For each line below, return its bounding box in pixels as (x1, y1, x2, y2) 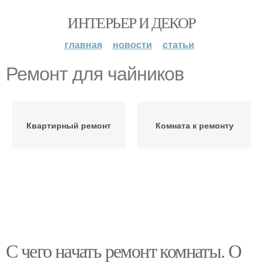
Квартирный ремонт (26, 119, 111, 131)
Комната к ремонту (155, 119, 234, 131)
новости (112, 38, 152, 51)
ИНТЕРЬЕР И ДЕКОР (68, 12, 195, 32)
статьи (162, 38, 194, 51)
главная (64, 38, 102, 51)
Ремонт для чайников (6, 63, 184, 85)
